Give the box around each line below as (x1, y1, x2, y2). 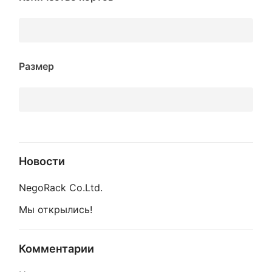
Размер (19, 60, 54, 72)
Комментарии (19, 242, 94, 255)
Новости (19, 155, 65, 168)
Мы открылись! (19, 203, 92, 216)
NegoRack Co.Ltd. (19, 182, 103, 194)
